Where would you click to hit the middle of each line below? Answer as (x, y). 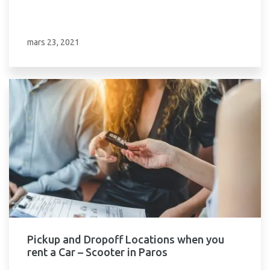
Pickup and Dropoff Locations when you (126, 239)
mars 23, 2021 (53, 42)
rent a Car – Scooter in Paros (97, 252)
